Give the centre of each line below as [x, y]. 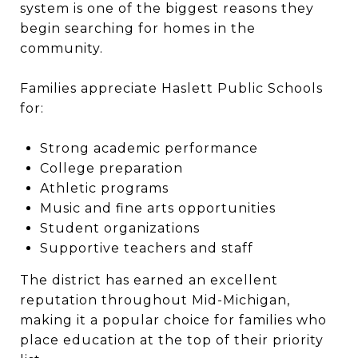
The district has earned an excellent [149, 280]
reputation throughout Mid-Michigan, [155, 300]
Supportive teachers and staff [146, 248]
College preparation [111, 168]
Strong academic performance [149, 148]
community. [62, 48]
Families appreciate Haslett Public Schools [171, 88]
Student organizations [119, 228]
